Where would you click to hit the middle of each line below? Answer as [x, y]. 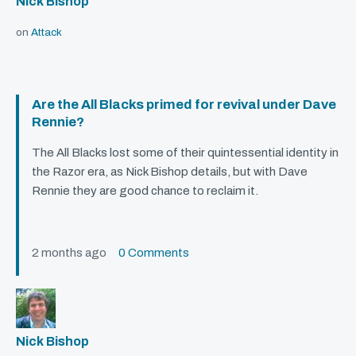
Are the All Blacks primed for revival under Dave [184, 105]
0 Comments [154, 253]
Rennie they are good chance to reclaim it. [145, 191]
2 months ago [75, 253]
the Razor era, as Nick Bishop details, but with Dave [170, 172]
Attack [46, 33]
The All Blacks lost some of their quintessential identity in [185, 153]
